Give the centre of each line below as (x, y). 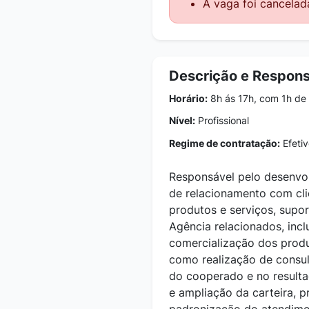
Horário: (188, 98)
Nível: (182, 120)
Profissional (222, 120)
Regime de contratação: (225, 143)
